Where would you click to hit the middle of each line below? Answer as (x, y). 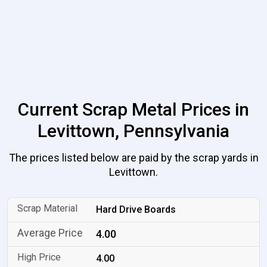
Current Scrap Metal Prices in (133, 109)
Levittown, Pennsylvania (133, 131)
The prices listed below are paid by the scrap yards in (133, 158)
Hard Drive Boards (136, 209)
